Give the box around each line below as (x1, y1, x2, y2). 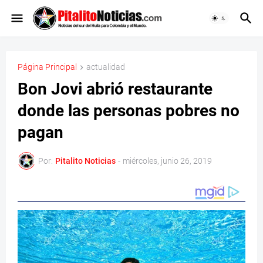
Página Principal (18, 62, 77, 72)
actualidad (86, 62, 125, 72)
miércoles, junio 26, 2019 (123, 156, 212, 166)
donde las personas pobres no (18, 101, 240, 121)
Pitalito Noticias (55, 156, 116, 166)
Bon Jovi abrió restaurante (18, 79, 213, 99)
